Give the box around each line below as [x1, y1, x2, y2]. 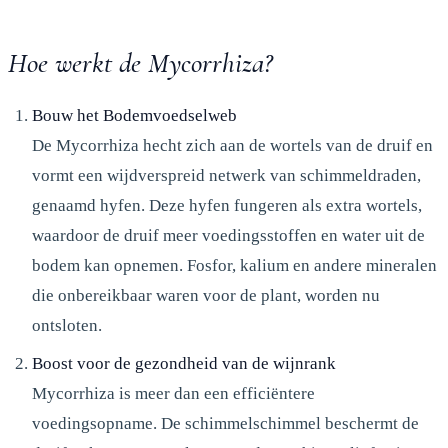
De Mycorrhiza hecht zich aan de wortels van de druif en [32, 135, 433, 155]
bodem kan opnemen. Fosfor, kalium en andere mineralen [32, 255, 437, 275]
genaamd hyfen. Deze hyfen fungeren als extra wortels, [32, 195, 422, 215]
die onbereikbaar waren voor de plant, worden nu [32, 285, 380, 305]
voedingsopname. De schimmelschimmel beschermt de [32, 413, 419, 433]
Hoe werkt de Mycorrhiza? [8, 45, 272, 80]
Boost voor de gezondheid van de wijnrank [32, 353, 336, 373]
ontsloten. [32, 315, 102, 335]
